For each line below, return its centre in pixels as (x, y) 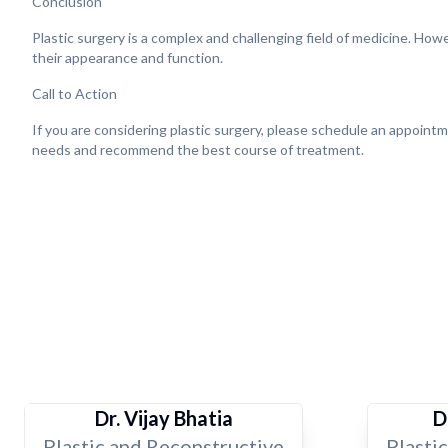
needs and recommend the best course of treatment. (198, 149)
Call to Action (74, 93)
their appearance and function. (127, 57)
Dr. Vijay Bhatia (163, 418)
